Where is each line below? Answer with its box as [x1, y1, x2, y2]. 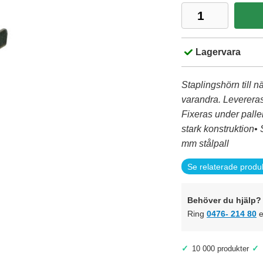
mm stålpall [181, 139, 229, 149]
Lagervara [195, 47, 241, 57]
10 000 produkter [192, 244, 249, 253]
